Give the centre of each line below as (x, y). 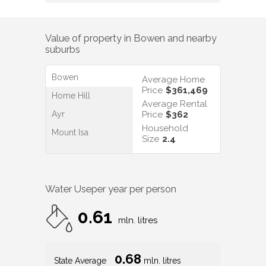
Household (165, 107)
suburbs (63, 28)
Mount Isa (70, 111)
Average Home (173, 58)
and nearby (191, 17)
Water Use (68, 167)
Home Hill (71, 74)
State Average (81, 239)
